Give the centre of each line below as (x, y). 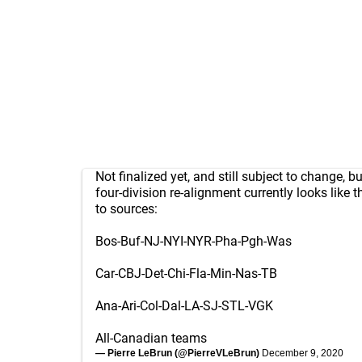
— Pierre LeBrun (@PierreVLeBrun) (179, 353)
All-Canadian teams (151, 338)
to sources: (126, 209)
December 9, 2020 (303, 353)
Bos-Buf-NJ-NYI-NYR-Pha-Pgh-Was (194, 241)
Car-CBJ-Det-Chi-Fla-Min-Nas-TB (186, 274)
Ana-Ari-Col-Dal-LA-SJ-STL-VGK (184, 306)
